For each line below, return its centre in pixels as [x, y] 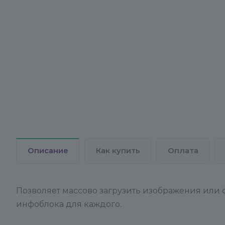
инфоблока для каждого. [69, 204]
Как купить [118, 151]
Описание [48, 151]
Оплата [183, 151]
